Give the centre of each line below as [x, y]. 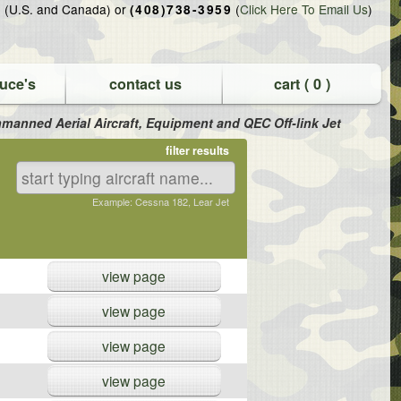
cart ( [293, 84]
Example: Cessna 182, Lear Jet [161, 201]
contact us [145, 84]
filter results [197, 150]
